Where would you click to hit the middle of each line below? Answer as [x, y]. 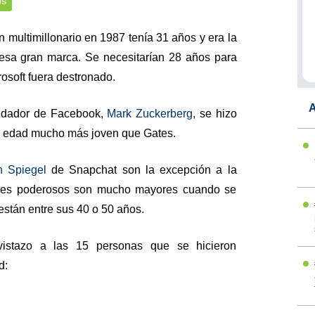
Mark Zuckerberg [150, 114]
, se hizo [215, 114]
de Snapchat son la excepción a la [141, 170]
